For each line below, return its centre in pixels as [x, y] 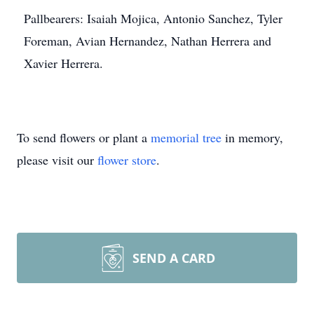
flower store [127, 160]
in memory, [252, 137]
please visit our [57, 160]
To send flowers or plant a [84, 137]
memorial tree [186, 137]
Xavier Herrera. [63, 63]
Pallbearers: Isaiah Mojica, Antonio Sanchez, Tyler [153, 18]
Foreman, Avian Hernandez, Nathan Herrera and [148, 41]
